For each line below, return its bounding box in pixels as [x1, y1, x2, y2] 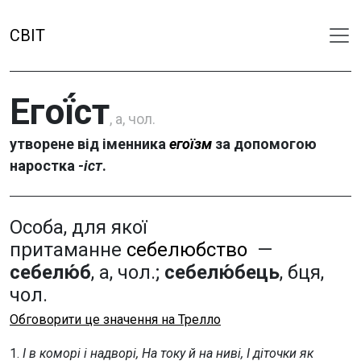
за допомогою [212, 135, 317, 152]
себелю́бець [164, 261, 280, 284]
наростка [10, 157, 78, 174]
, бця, [280, 261, 324, 284]
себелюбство [127, 239, 247, 261]
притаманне [10, 239, 127, 261]
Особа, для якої [10, 216, 147, 239]
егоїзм [169, 135, 212, 152]
